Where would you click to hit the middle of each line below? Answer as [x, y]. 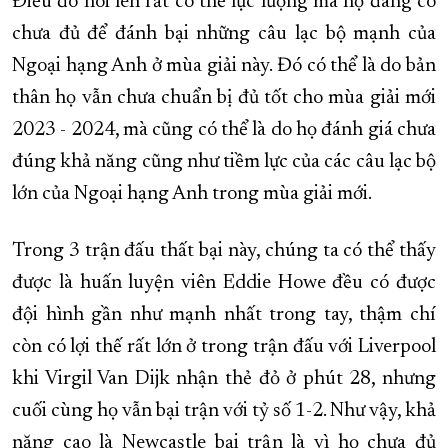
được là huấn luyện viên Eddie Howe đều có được [224, 283]
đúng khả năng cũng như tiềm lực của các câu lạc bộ [224, 162]
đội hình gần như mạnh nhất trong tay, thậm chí [224, 315]
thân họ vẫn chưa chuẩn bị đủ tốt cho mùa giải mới [224, 98]
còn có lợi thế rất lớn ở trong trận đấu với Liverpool [224, 347]
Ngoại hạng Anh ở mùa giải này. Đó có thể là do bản [224, 66]
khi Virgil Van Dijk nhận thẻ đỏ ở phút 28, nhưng [224, 379]
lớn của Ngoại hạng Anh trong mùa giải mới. [192, 194]
